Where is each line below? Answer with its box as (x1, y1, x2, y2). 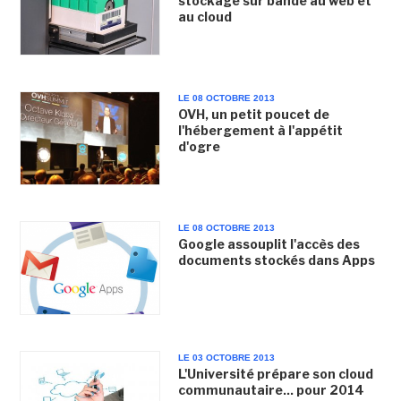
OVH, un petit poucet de (177, 106, 329, 122)
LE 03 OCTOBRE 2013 (177, 353, 275, 363)
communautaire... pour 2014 (177, 382, 364, 398)
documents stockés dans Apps (177, 252, 375, 268)
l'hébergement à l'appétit (177, 122, 343, 138)
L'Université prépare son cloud (177, 366, 373, 382)
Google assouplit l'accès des (177, 236, 360, 252)
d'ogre (177, 138, 220, 154)
